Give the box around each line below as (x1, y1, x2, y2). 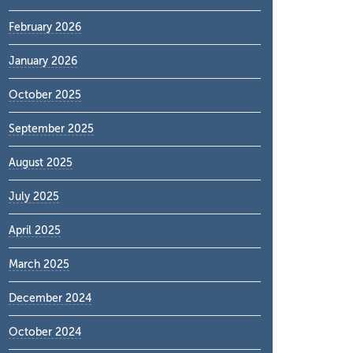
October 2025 (9, 89, 81, 101)
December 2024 (9, 292, 91, 304)
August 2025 (9, 157, 72, 169)
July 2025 (9, 191, 59, 203)
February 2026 (9, 21, 81, 33)
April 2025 (9, 225, 61, 236)
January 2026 (9, 55, 77, 67)
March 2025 (9, 258, 69, 270)
